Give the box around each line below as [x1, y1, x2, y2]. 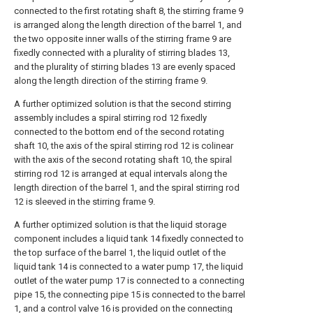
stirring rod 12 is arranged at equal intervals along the [14, 168, 227, 179]
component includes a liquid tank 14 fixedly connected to [14, 233, 244, 244]
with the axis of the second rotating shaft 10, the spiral [14, 154, 232, 165]
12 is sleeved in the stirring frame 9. [14, 196, 155, 207]
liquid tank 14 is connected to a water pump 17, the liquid [14, 261, 243, 272]
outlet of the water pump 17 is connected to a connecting [14, 275, 245, 286]
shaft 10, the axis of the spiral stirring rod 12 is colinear [14, 140, 233, 151]
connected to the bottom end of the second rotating [14, 126, 224, 137]
